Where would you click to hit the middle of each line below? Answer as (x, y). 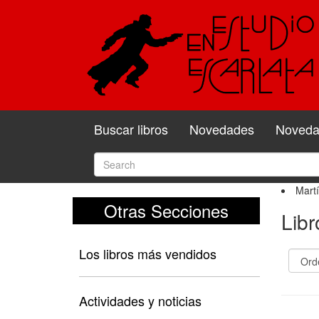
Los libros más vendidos (148, 253)
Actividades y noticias (140, 300)
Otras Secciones (166, 210)
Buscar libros (131, 129)
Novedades (222, 129)
